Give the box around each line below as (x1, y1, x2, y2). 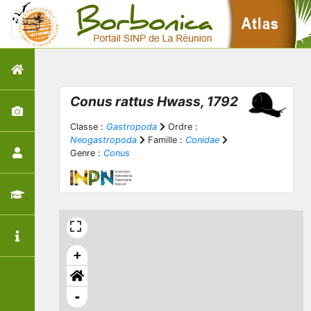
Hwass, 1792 (154, 93, 238, 110)
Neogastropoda (70, 135, 137, 145)
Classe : (70, 121, 106, 132)
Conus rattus (70, 93, 154, 110)
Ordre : (165, 121, 198, 132)
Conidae (185, 135, 219, 145)
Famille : (145, 135, 185, 145)
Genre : (70, 148, 103, 158)
